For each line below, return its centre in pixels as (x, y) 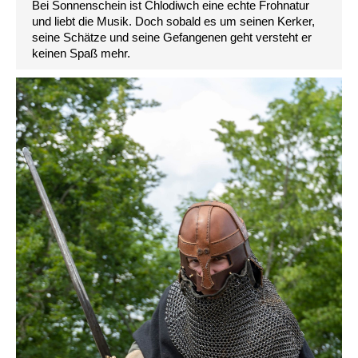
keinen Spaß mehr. (81, 54)
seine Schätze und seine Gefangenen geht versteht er (172, 38)
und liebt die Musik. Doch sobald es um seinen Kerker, (173, 22)
